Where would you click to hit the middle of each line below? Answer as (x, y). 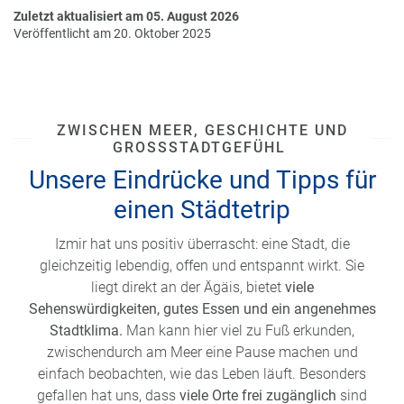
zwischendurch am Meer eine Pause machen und (202, 352)
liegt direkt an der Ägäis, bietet (188, 287)
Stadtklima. (88, 330)
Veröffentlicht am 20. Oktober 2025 (112, 33)
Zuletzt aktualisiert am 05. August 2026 (126, 16)
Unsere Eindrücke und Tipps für (202, 179)
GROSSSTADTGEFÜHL (199, 147)
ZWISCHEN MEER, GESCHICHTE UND (202, 130)
